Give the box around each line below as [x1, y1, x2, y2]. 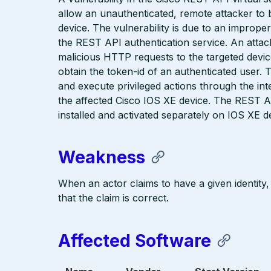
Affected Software [58, 230, 211, 251]
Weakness [58, 147, 145, 168]
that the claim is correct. [58, 192, 169, 204]
